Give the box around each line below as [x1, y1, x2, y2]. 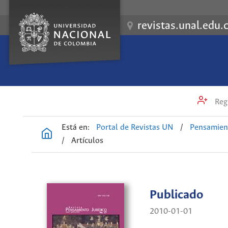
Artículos [71, 136, 104, 145]
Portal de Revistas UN [96, 123, 174, 132]
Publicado [150, 188, 203, 203]
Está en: [62, 123, 90, 132]
